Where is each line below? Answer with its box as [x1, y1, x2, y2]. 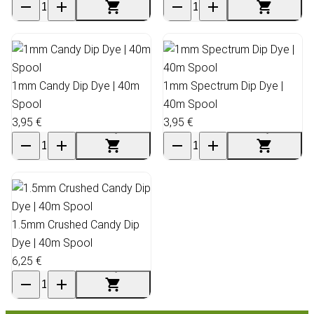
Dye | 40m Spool [12, 235, 93, 250]
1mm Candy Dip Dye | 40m [12, 78, 139, 93]
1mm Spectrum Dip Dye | [163, 78, 283, 93]
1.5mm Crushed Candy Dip [12, 217, 139, 231]
